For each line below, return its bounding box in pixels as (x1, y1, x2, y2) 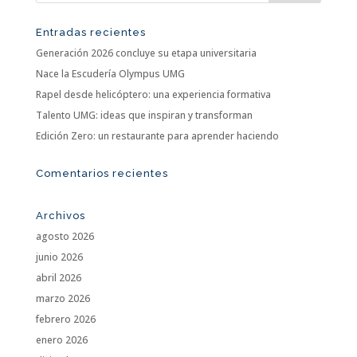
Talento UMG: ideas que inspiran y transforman (35, 108, 253, 122)
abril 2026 (35, 270, 81, 284)
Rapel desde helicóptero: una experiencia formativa (35, 87, 271, 101)
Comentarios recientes (35, 167, 168, 179)
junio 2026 (35, 249, 83, 264)
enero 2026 (35, 332, 88, 347)
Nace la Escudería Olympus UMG (35, 66, 185, 80)
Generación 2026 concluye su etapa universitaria (35, 45, 257, 60)
